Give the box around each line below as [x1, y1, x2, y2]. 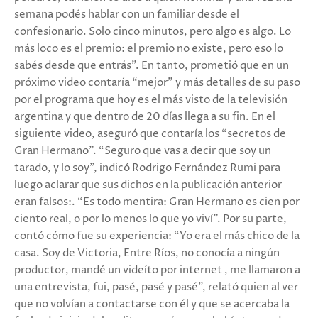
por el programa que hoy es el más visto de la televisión [14, 92, 287, 108]
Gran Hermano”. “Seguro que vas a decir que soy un [14, 143, 271, 159]
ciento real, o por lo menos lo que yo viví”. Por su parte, [14, 212, 287, 227]
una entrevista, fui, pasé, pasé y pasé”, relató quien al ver [14, 280, 298, 295]
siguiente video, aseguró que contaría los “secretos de [14, 126, 286, 142]
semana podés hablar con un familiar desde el [14, 7, 239, 23]
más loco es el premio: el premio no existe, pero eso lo [14, 41, 283, 57]
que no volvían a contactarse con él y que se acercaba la [14, 297, 290, 312]
